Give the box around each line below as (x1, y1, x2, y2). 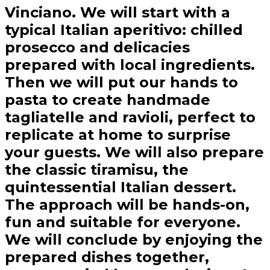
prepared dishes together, (5, 248, 209, 266)
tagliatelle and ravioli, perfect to (5, 108, 256, 127)
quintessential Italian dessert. (5, 178, 236, 196)
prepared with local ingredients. (5, 56, 255, 74)
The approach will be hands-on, (5, 196, 250, 214)
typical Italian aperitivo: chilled (5, 21, 243, 39)
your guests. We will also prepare (5, 143, 264, 162)
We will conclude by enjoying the (5, 231, 263, 249)
